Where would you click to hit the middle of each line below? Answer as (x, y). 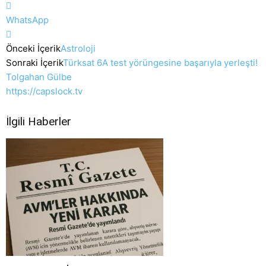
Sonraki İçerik (34, 63)
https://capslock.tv (44, 91)
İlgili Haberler (39, 122)
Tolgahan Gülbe (39, 77)
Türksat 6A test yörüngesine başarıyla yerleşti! (160, 63)
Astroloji (78, 49)
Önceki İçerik (33, 49)
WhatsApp (27, 20)
